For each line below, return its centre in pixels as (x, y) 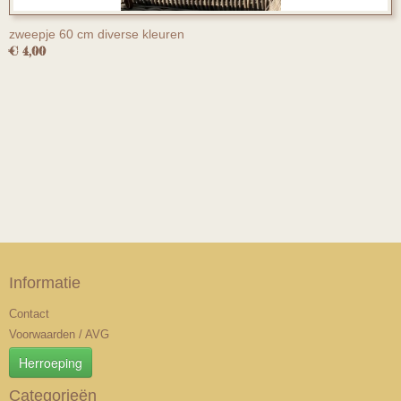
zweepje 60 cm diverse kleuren (97, 34)
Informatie (45, 283)
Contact (29, 314)
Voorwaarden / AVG (59, 334)
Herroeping (51, 363)
